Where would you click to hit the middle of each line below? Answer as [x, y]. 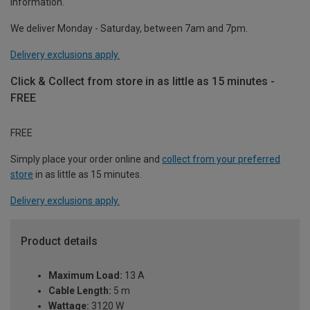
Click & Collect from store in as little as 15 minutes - [143, 81]
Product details [59, 241]
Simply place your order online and [86, 159]
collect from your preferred [221, 159]
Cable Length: [80, 291]
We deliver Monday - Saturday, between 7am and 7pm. [129, 28]
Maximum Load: [85, 276]
